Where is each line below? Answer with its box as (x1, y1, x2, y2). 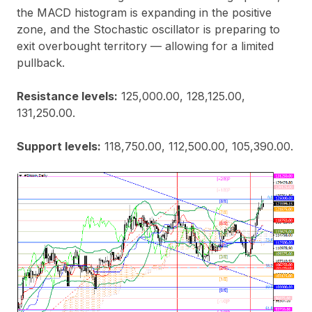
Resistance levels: (17, 88, 118, 103)
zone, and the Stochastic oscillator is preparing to (17, 22, 280, 36)
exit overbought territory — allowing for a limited (17, 38, 274, 53)
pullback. (17, 55, 65, 70)
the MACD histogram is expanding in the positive (17, 5, 272, 19)
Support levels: (17, 139, 101, 153)
